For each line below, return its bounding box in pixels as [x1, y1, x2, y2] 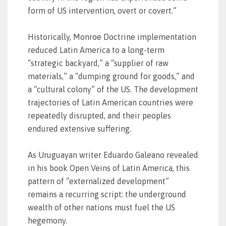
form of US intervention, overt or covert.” [28, 6, 177, 15]
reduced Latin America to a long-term [28, 45, 164, 54]
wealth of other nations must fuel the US [28, 203, 175, 212]
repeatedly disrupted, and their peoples [28, 111, 171, 120]
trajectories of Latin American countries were [28, 98, 193, 107]
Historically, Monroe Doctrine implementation [28, 32, 196, 41]
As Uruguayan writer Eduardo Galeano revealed [28, 150, 198, 159]
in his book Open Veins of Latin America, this [28, 163, 190, 173]
